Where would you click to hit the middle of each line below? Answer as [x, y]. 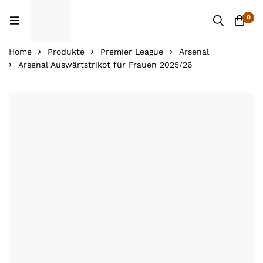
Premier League [132, 52]
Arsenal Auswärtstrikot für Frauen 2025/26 [105, 65]
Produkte [66, 52]
